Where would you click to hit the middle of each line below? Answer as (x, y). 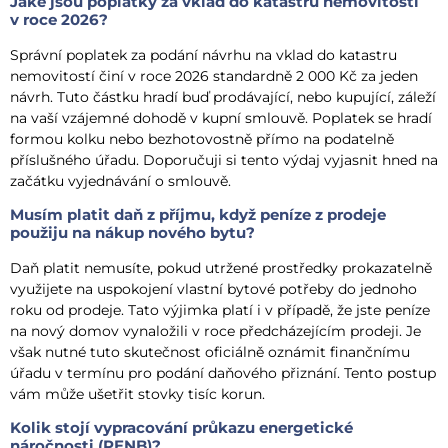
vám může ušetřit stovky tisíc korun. (137, 394)
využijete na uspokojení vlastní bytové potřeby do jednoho (213, 289)
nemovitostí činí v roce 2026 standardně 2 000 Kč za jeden (214, 75)
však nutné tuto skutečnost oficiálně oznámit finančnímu (210, 352)
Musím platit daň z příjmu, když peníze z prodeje (198, 215)
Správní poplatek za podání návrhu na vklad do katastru (203, 54)
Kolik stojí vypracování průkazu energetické (181, 428)
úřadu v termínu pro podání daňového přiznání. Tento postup (223, 373)
